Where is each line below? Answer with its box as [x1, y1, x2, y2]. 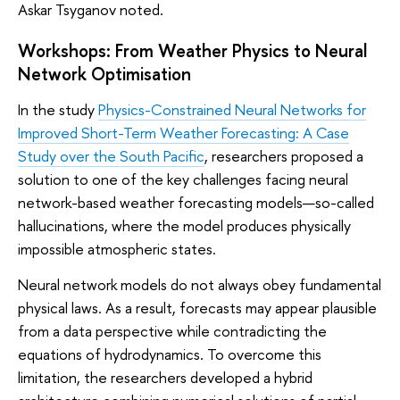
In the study [18, 99, 98, 121]
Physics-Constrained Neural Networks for [98, 99, 366, 121]
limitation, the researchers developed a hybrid [18, 366, 312, 387]
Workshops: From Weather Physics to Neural [18, 38, 367, 63]
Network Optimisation [18, 62, 191, 87]
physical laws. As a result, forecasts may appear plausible [18, 296, 377, 318]
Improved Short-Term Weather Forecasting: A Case [18, 122, 349, 144]
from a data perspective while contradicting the [18, 320, 327, 341]
